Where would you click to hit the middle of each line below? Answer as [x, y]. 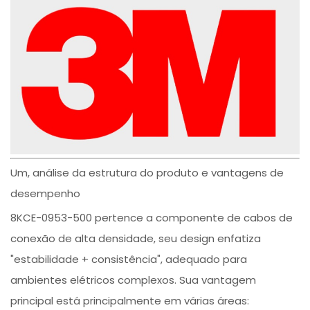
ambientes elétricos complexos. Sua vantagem [134, 280]
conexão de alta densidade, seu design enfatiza [136, 238]
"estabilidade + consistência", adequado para [129, 259]
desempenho [46, 193]
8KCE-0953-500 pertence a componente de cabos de [152, 217]
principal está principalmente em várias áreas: [130, 300]
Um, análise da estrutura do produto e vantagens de [147, 172]
